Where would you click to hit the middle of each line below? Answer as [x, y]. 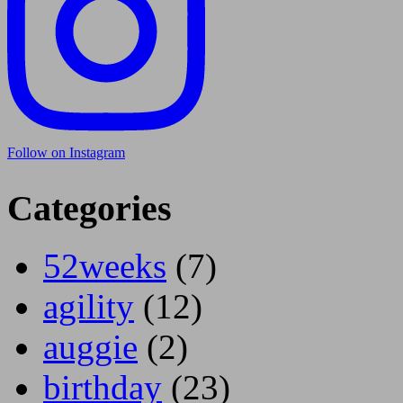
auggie [90, 347]
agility [89, 307]
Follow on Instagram [66, 152]
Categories [90, 208]
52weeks [105, 266]
